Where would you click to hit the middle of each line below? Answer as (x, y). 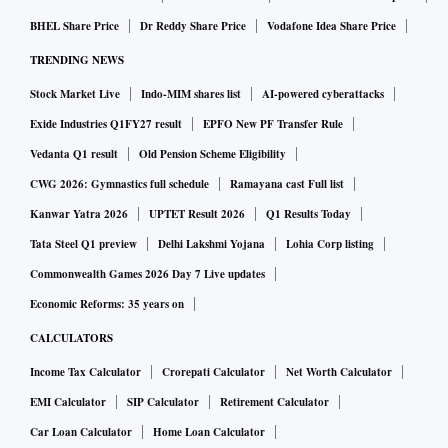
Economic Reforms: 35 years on (107, 304)
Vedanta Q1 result (74, 154)
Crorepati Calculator (213, 372)
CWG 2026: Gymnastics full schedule (119, 184)
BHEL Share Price (74, 26)
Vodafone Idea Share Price (331, 26)
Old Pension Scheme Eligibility (212, 154)
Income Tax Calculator (85, 372)
